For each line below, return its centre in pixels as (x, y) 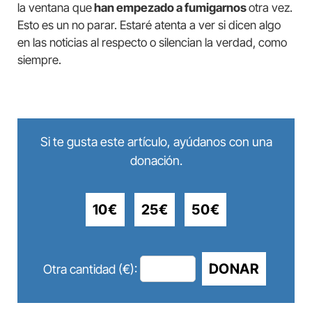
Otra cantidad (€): (90, 269)
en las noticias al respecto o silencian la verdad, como (152, 43)
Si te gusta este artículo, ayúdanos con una (156, 142)
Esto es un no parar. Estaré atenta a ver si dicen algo (149, 25)
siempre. (39, 60)
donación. (156, 161)
